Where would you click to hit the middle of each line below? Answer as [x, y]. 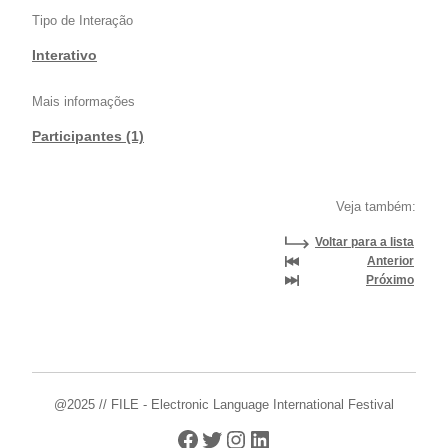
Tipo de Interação [82, 21]
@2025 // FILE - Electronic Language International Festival [224, 405]
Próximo [390, 280]
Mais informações [83, 102]
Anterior [390, 261]
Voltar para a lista [364, 242]
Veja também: [376, 207]
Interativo [64, 55]
